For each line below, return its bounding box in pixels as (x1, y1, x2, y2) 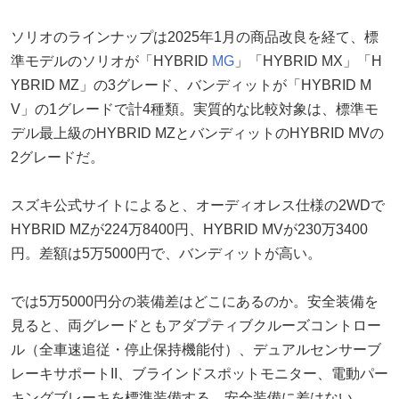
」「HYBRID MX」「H (234, 53, 382, 69)
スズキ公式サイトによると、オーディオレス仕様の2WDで (11, 197, 385, 213)
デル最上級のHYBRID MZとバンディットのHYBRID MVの (11, 125, 384, 141)
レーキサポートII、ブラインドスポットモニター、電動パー (11, 365, 388, 381)
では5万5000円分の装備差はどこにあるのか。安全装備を (11, 293, 379, 309)
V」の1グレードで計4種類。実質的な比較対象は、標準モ (11, 101, 379, 117)
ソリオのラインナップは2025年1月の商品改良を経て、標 (11, 28, 379, 45)
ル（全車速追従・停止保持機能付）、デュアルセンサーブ (11, 341, 381, 357)
